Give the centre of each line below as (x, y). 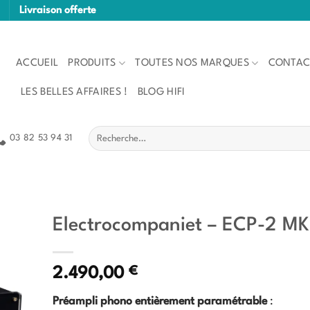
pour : (100, 146)
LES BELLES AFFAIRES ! (74, 92)
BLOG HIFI (161, 92)
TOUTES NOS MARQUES (192, 63)
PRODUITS (92, 63)
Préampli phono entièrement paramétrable (160, 302)
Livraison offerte (58, 10)
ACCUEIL (37, 63)
